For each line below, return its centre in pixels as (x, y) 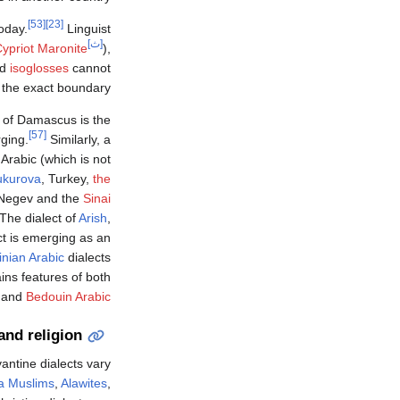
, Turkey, (67, 179)
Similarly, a (79, 140)
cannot (90, 68)
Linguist (87, 29)
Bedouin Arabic (68, 297)
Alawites (84, 383)
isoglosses (39, 68)
